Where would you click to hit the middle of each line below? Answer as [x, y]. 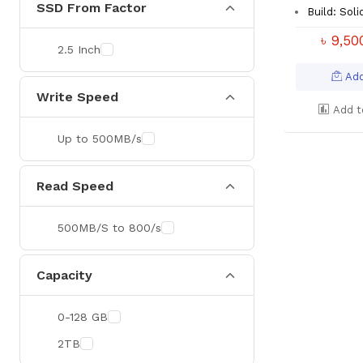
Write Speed [77, 97]
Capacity [64, 275]
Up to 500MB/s [100, 139]
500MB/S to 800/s [109, 228]
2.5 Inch [79, 49]
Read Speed [75, 186]
